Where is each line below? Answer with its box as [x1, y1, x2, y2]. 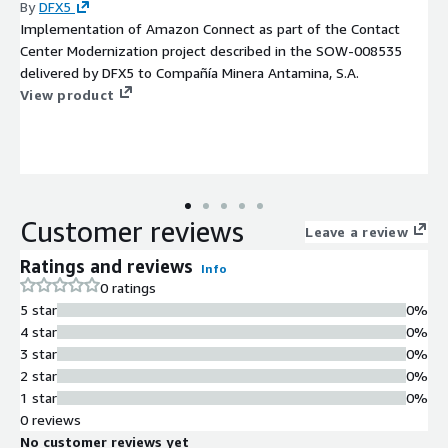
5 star [20, 300, 57, 318]
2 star [20, 366, 57, 384]
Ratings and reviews [20, 254, 193, 277]
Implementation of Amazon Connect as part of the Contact [20, 19, 400, 37]
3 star [20, 344, 57, 362]
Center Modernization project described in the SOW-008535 [20, 41, 402, 59]
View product [20, 85, 114, 103]
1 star [20, 388, 57, 406]
